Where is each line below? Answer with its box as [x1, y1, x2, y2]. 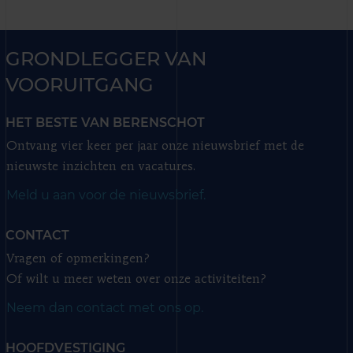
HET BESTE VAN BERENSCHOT [6, 114, 205, 130]
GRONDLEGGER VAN [6, 46, 206, 70]
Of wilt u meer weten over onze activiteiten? [6, 273, 266, 286]
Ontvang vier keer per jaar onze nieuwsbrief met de [6, 139, 304, 153]
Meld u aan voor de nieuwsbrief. [6, 187, 206, 203]
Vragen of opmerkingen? [6, 252, 150, 266]
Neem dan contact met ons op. [6, 299, 203, 315]
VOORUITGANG [6, 72, 154, 96]
